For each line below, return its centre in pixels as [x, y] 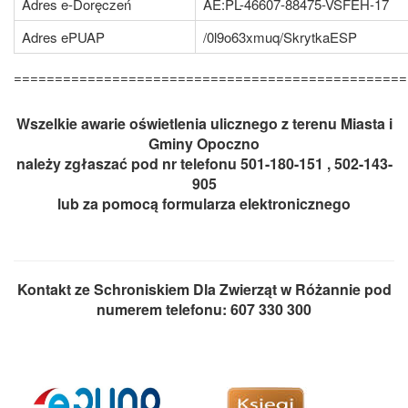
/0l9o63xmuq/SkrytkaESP [280, 36]
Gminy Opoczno [204, 143]
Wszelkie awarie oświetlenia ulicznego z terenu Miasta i [204, 123]
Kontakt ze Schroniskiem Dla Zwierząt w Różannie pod [204, 289]
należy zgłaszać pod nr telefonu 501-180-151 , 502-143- [204, 163]
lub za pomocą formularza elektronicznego [204, 203]
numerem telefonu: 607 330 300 [204, 309]
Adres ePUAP [63, 36]
